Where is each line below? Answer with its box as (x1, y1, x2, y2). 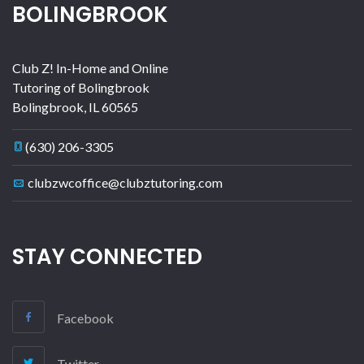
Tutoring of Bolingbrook (12, 80, 149, 96)
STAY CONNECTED (12, 242, 202, 272)
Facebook (57, 310, 114, 327)
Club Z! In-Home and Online (12, 60, 168, 76)
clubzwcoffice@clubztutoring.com (28, 175, 223, 191)
